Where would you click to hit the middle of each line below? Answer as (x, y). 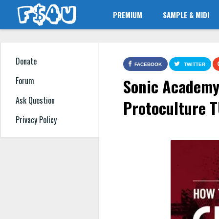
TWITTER (195, 64)
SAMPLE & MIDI (186, 15)
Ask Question (35, 100)
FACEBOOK (148, 64)
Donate (26, 61)
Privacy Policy (36, 120)
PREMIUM (128, 15)
